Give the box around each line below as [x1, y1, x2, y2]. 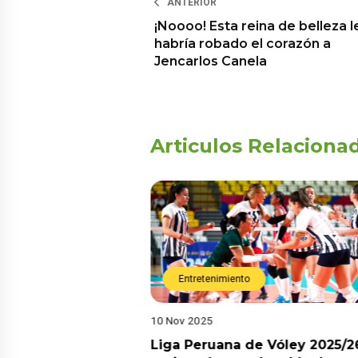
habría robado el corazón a [154, 36, 331, 52]
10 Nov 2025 [150, 314, 213, 328]
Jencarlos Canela [154, 54, 267, 70]
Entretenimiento [178, 273, 249, 285]
